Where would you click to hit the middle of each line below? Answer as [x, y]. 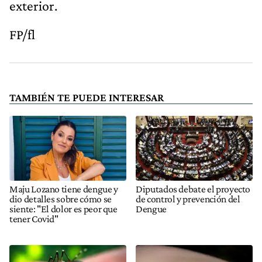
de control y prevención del [188, 199]
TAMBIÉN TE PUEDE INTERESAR [87, 97]
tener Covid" [34, 219]
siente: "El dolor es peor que [63, 209]
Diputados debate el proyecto [193, 189]
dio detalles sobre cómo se [61, 199]
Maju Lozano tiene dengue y [64, 189]
